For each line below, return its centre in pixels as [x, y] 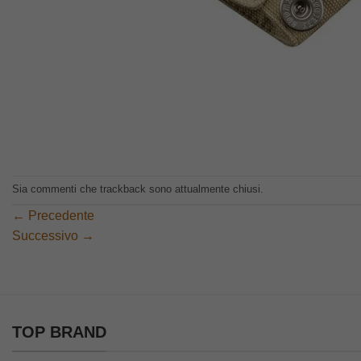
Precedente [60, 215]
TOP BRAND [59, 332]
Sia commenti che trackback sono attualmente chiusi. [138, 189]
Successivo [47, 235]
